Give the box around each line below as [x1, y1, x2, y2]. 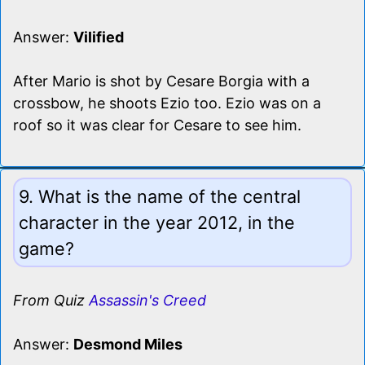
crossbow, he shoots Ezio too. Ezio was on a [13, 94, 321, 112]
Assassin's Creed [89, 291, 206, 309]
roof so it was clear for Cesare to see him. [13, 116, 301, 134]
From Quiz [13, 291, 89, 309]
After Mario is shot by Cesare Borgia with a [13, 72, 310, 90]
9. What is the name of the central [19, 185, 301, 207]
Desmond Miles [73, 335, 182, 353]
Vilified [73, 28, 124, 46]
